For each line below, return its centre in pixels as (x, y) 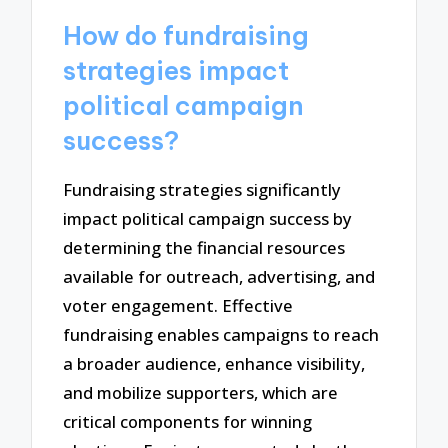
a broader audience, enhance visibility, (214, 363)
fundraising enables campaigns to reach (221, 334)
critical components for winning (188, 421)
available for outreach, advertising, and (219, 276)
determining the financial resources (204, 247)
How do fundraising (186, 36)
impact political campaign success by (208, 218)
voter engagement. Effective (178, 305)
